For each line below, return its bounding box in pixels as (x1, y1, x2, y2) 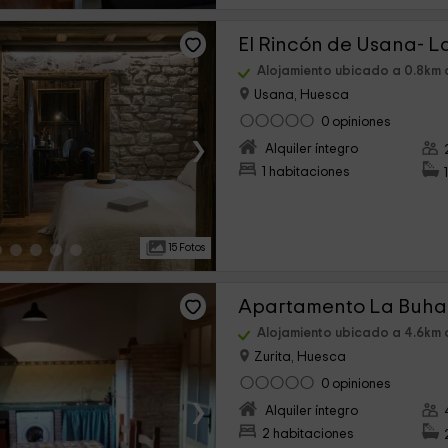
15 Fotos (166, 242, 206, 253)
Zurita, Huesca (251, 350, 347, 365)
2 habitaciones (262, 427, 355, 442)
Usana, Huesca (251, 88, 350, 103)
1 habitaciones (262, 165, 351, 180)
